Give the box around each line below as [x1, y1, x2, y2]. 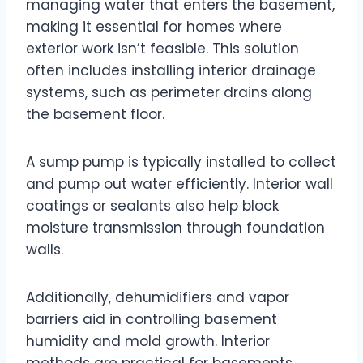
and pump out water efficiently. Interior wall [26, 173, 333, 194]
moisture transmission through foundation [26, 217, 325, 237]
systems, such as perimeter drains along [26, 82, 312, 102]
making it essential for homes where [26, 16, 282, 36]
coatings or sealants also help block [26, 195, 279, 216]
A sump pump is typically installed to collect [26, 152, 336, 172]
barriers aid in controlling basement [26, 309, 277, 329]
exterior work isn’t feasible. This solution [26, 38, 299, 58]
